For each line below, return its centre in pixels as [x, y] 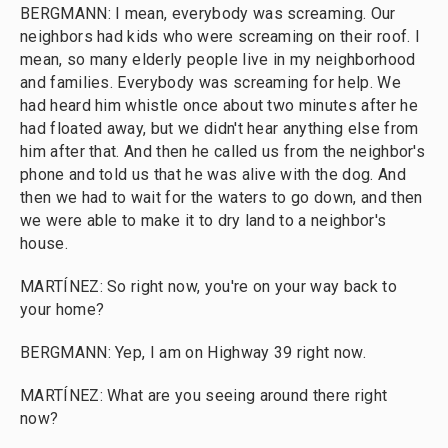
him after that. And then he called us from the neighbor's [223, 151]
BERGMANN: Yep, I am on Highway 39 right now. [193, 352]
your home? [62, 309]
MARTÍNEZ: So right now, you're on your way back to [208, 286]
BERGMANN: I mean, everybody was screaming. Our [208, 13]
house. [44, 243]
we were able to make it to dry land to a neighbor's [203, 220]
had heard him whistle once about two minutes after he [219, 105]
